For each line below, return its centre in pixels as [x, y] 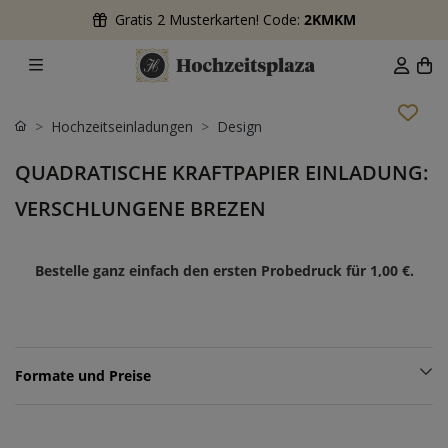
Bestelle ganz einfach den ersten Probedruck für [202, 270]
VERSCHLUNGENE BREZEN [140, 208]
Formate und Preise [83, 375]
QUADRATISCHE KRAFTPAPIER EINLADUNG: [222, 172]
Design [239, 126]
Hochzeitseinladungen [122, 126]
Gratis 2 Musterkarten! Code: [209, 19]
